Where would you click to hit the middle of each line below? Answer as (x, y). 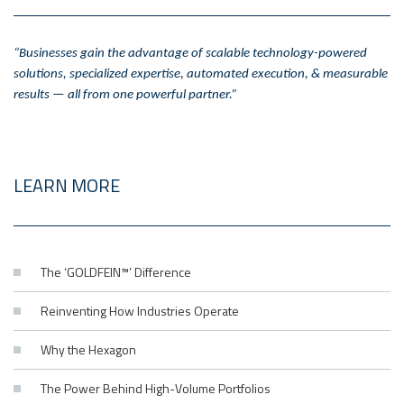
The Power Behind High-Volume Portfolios (156, 388)
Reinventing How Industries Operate (140, 310)
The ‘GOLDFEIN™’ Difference (116, 271)
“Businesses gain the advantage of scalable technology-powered (190, 53)
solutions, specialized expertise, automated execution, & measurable (201, 74)
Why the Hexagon (88, 349)
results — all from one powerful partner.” (125, 95)
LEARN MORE (67, 185)
